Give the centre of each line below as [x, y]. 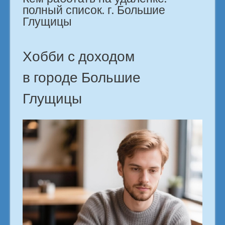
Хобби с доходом [79, 56]
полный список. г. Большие [94, 10]
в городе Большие [82, 77]
